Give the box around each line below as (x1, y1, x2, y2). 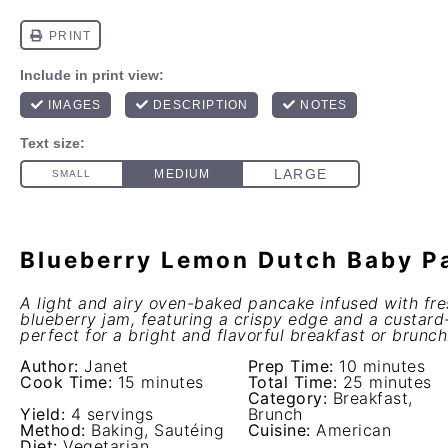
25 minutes (342, 372, 432, 392)
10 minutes (339, 356, 425, 376)
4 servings (70, 404, 154, 424)
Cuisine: (247, 420, 311, 440)
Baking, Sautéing (91, 420, 224, 440)
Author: (20, 356, 79, 376)
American (316, 420, 391, 440)
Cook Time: (20, 372, 112, 392)
